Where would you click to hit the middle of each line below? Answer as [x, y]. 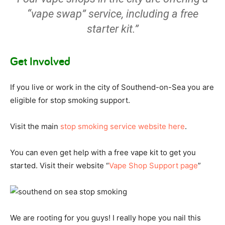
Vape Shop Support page [153, 165]
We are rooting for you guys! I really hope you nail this [105, 218]
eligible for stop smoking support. [70, 100]
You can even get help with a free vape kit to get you [103, 152]
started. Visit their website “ [60, 165]
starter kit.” [113, 29]
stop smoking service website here [123, 126]
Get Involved [40, 61]
